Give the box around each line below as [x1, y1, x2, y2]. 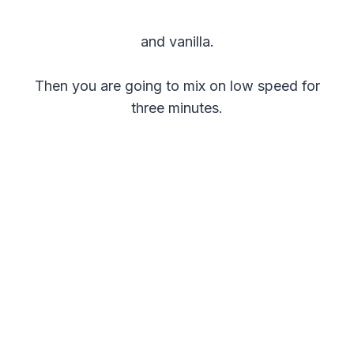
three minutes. [131, 99, 223, 116]
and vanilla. [140, 32, 214, 50]
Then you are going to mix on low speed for [34, 77, 320, 94]
